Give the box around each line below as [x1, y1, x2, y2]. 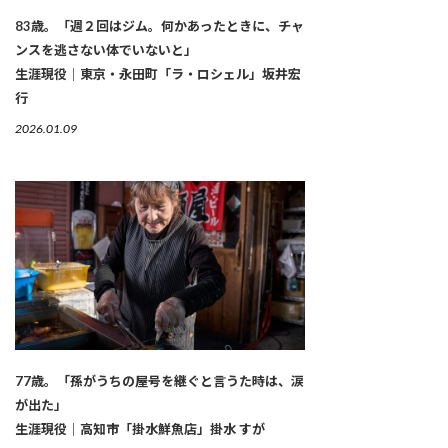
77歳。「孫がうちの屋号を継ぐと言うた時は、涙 [15, 373, 304, 390]
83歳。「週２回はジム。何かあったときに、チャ [15, 18, 304, 35]
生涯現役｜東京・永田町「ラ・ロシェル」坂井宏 [15, 66, 301, 83]
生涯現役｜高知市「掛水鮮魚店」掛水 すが [15, 421, 265, 438]
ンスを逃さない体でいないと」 [15, 42, 197, 59]
